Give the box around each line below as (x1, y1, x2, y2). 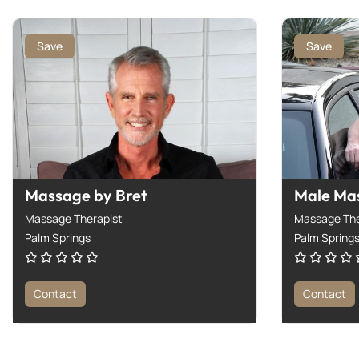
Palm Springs (25, 229, 91, 245)
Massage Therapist (25, 210, 123, 226)
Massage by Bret (25, 184, 147, 205)
